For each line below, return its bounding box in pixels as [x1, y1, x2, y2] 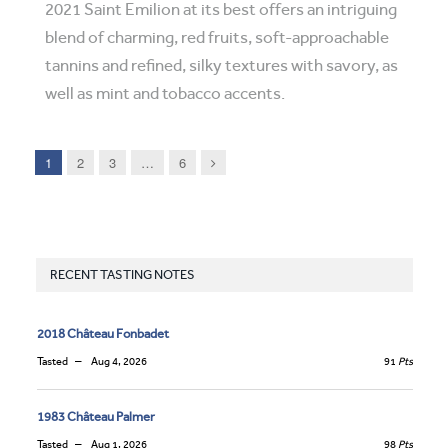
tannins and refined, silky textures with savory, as [45, 56, 398, 75]
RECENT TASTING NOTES [50, 267, 195, 282]
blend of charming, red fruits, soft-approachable [45, 28, 389, 47]
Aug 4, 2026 [89, 355, 147, 368]
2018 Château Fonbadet [37, 326, 169, 341]
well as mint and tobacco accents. [45, 84, 285, 103]
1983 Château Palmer [37, 409, 155, 424]
